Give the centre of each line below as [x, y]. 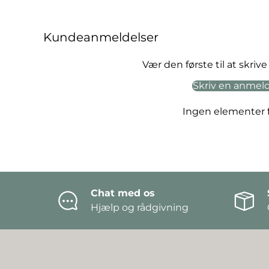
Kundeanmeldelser [101, 37]
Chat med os [122, 193]
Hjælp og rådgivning [139, 207]
